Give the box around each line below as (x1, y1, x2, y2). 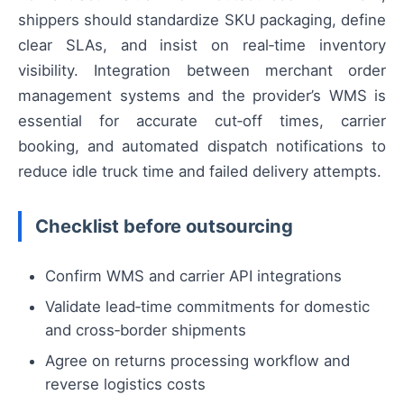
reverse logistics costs (45, 374, 206, 393)
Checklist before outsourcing (35, 214, 293, 237)
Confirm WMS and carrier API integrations (45, 266, 342, 285)
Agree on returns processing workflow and (45, 351, 350, 370)
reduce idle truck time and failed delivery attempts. (18, 161, 381, 180)
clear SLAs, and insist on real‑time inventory (18, 35, 386, 54)
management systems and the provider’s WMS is (18, 86, 386, 105)
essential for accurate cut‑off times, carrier (18, 111, 386, 130)
